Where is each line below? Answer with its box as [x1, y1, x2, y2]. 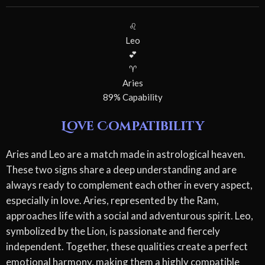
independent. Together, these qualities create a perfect [6, 240, 248, 253]
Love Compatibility [61, 118, 204, 135]
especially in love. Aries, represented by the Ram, [6, 194, 219, 207]
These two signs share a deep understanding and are [6, 163, 237, 176]
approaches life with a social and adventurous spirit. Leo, [6, 209, 253, 222]
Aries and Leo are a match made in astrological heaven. [6, 148, 245, 161]
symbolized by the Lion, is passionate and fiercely [6, 225, 220, 238]
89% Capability [102, 91, 163, 102]
